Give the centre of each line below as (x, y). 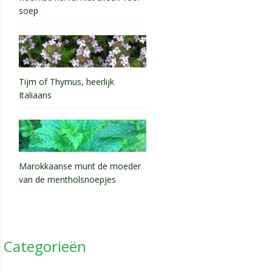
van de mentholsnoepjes (67, 181)
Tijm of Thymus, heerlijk (66, 82)
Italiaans (35, 96)
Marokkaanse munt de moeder (80, 166)
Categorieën (45, 246)
